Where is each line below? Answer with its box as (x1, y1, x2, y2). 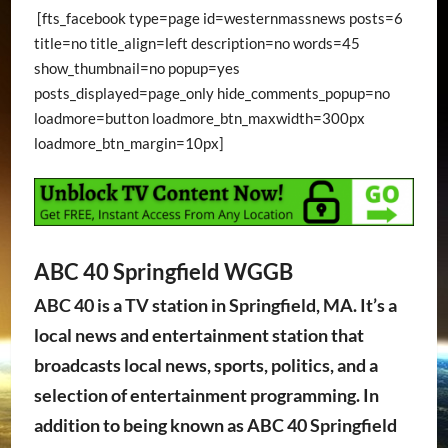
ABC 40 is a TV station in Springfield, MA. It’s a (33, 293, 397, 316)
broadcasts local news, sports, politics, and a (33, 353, 378, 376)
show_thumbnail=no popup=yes (33, 58, 240, 77)
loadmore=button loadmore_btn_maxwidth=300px (33, 108, 365, 127)
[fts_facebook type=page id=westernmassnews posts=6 (33, 8, 403, 27)
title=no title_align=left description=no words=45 (33, 33, 360, 52)
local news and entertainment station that (33, 323, 364, 346)
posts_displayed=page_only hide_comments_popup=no (33, 83, 390, 102)
